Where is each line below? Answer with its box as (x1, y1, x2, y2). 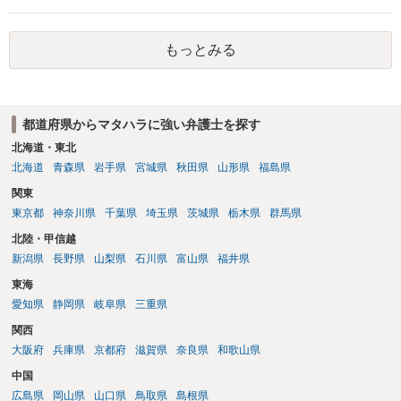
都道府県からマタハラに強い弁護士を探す (21, 116, 260, 132)
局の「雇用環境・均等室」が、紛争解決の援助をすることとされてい (16, 10, 377, 24)
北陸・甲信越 (11, 233, 76, 246)
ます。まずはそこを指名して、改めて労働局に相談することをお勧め (16, 28, 377, 42)
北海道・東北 (11, 141, 76, 155)
